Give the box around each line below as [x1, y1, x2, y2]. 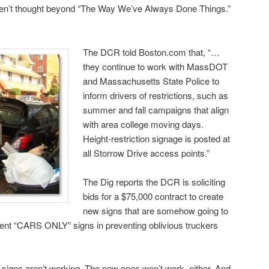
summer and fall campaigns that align [83, 103, 229, 116]
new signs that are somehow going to [83, 204, 229, 217]
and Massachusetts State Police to [83, 74, 220, 87]
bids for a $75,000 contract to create [83, 190, 224, 202]
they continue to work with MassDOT [83, 59, 228, 73]
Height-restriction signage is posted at [83, 131, 231, 145]
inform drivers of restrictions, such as [83, 88, 229, 101]
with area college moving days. [83, 117, 204, 130]
